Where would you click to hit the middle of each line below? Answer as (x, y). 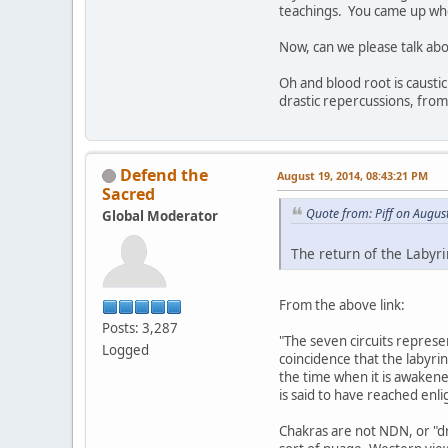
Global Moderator (160, 215)
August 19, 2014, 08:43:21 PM (352, 175)
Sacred (128, 193)
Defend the (164, 174)
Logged (125, 349)
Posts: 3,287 (140, 327)
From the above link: (342, 305)
